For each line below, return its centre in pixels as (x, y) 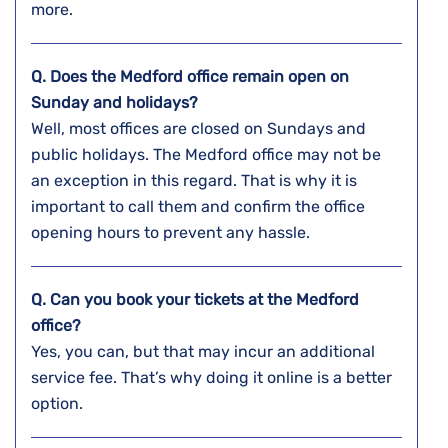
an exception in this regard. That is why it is (194, 181)
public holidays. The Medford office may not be (206, 155)
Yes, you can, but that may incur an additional (203, 352)
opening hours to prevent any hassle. (172, 233)
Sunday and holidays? (114, 103)
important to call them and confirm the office (198, 207)
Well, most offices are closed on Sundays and (198, 129)
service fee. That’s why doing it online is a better (211, 378)
